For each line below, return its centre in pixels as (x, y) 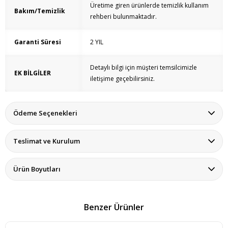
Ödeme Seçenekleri (45, 113)
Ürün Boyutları (37, 169)
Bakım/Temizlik (40, 11)
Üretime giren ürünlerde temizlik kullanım (149, 6)
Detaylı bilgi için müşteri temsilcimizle (144, 68)
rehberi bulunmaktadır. (123, 17)
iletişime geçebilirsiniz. (122, 79)
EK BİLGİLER (33, 73)
